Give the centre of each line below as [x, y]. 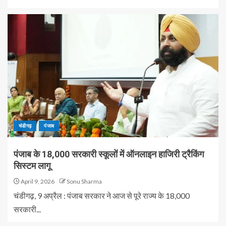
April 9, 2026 [37, 181]
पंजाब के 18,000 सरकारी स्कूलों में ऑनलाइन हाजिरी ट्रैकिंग [109, 154]
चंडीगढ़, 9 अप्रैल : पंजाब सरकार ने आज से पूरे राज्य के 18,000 [102, 195]
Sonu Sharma [84, 181]
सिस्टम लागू [32, 166]
